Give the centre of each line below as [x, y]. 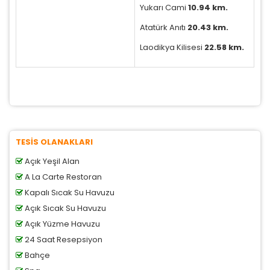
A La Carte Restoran [62, 177]
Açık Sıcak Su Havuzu [64, 208]
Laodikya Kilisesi [172, 47]
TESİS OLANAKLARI [54, 142]
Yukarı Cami [164, 7]
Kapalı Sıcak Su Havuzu [69, 192]
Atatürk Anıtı [164, 27]
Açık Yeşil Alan [51, 161]
